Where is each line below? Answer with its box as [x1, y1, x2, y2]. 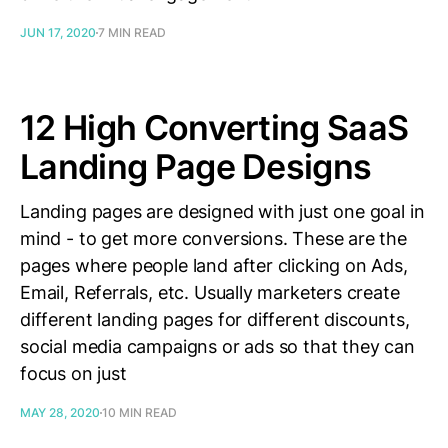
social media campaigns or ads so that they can [20, 336, 415, 357]
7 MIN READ [98, 25, 166, 40]
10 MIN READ [102, 405, 177, 420]
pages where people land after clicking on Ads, [20, 255, 408, 276]
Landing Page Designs [20, 146, 372, 187]
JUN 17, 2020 [20, 25, 96, 40]
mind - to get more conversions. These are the [20, 228, 407, 249]
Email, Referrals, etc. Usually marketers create [20, 282, 400, 303]
